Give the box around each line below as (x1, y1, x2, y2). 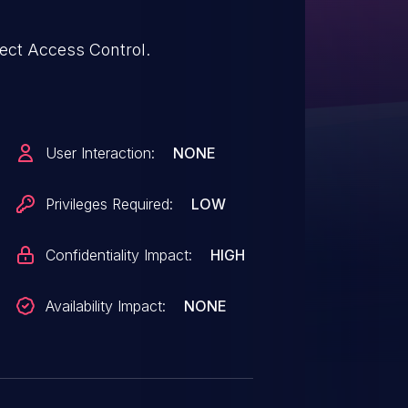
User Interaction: (46, 144, 156, 162)
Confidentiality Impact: (46, 246, 193, 264)
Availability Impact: (46, 297, 167, 315)
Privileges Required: (46, 195, 174, 213)
